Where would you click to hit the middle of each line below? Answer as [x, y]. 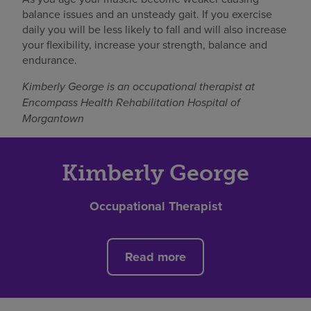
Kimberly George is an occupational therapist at [138, 86]
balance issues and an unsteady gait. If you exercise [147, 14]
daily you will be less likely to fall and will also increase [154, 29]
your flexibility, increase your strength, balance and [145, 44]
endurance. [50, 59]
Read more [155, 257]
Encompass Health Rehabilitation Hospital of [131, 102]
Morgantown [53, 118]
